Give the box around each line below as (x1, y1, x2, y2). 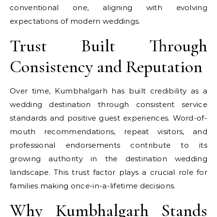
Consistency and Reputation (10, 56, 202, 77)
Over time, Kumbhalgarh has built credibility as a (10, 86, 207, 95)
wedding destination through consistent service (10, 100, 207, 109)
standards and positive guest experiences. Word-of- (10, 113, 207, 123)
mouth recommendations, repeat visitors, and (10, 127, 207, 136)
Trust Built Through (10, 35, 207, 56)
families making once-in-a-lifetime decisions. (10, 181, 176, 190)
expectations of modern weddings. (10, 16, 140, 26)
